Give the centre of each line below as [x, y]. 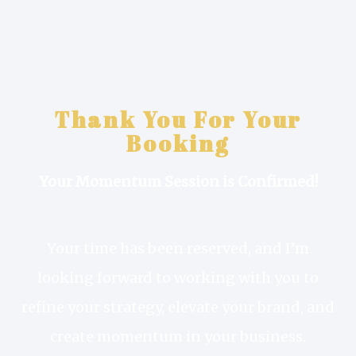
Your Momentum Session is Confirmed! [178, 182]
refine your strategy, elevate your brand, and [178, 307]
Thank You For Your [178, 120]
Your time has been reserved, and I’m [178, 248]
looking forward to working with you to [178, 277]
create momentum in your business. [178, 336]
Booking [178, 143]
